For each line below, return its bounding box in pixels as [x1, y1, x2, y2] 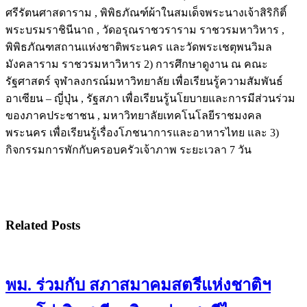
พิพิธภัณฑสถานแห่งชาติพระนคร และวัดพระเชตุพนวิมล [5, 40, 272, 53]
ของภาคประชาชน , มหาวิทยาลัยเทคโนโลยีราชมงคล [5, 109, 262, 121]
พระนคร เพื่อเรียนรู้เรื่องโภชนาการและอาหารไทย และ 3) [5, 126, 279, 138]
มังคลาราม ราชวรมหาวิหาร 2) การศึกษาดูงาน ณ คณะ [5, 58, 268, 70]
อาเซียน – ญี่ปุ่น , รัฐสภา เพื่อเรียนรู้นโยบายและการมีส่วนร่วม [5, 92, 295, 104]
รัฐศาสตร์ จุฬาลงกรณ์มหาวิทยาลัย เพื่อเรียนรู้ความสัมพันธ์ [5, 75, 283, 87]
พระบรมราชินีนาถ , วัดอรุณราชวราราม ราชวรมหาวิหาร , [5, 23, 284, 36]
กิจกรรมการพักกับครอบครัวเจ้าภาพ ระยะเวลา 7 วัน [5, 143, 251, 156]
